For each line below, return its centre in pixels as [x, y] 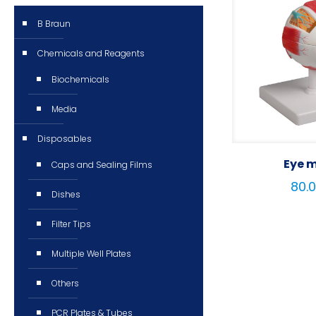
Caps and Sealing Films [102, 165]
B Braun [54, 24]
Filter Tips [71, 224]
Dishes [66, 194]
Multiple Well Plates [91, 254]
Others [65, 283]
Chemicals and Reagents [91, 53]
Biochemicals [80, 79]
